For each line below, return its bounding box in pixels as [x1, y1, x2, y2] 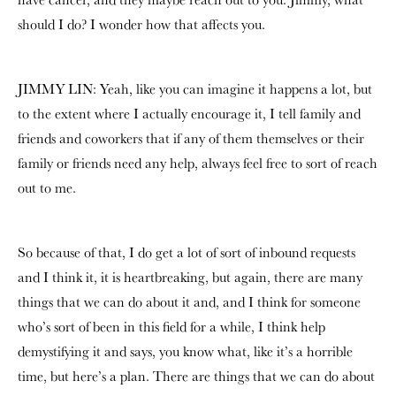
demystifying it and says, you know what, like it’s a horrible [18, 342, 353, 361]
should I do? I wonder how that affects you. [18, 15, 265, 34]
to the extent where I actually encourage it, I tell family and [18, 104, 361, 123]
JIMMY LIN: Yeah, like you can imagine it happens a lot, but [18, 80, 372, 98]
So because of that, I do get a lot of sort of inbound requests [18, 243, 355, 262]
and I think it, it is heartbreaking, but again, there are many [18, 268, 362, 286]
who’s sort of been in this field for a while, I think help [18, 317, 325, 336]
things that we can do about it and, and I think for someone [18, 293, 361, 311]
